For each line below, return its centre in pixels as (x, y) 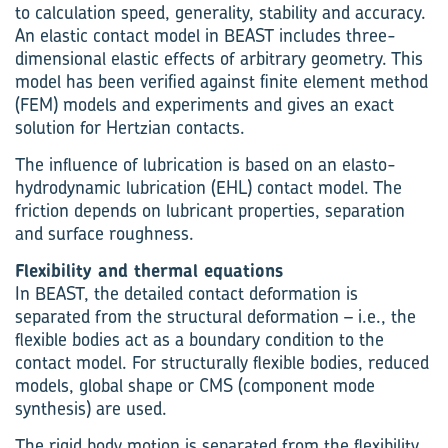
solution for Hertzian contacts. (130, 127)
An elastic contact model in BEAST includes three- (205, 35)
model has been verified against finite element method (221, 81)
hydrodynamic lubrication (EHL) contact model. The (208, 187)
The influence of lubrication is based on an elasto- (205, 164)
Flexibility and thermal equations (149, 270)
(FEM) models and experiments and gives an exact (204, 104)
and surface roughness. (104, 233)
